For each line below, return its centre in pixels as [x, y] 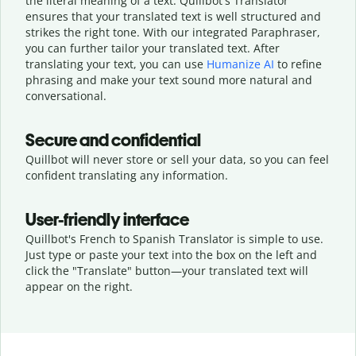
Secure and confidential [113, 140]
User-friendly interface [107, 219]
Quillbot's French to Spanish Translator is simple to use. [174, 238]
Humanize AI [240, 64]
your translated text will [245, 270]
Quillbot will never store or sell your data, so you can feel [177, 159]
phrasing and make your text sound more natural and [169, 79]
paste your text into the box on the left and [203, 254]
